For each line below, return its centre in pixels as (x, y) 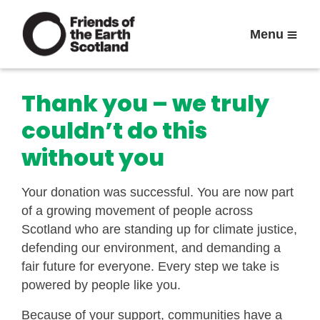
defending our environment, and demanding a (151, 248)
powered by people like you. (101, 285)
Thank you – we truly (145, 103)
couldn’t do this (114, 130)
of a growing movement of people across (137, 211)
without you (93, 157)
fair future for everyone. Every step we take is (150, 266)
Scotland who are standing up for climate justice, (159, 229)
